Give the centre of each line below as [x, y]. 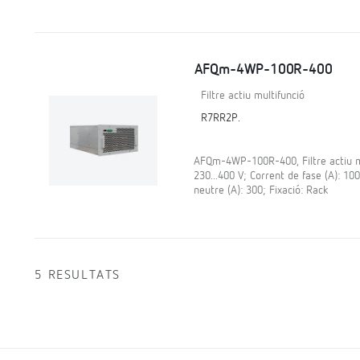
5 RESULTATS [78, 275]
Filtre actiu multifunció [252, 95]
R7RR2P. [220, 118]
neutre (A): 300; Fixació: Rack [260, 190]
